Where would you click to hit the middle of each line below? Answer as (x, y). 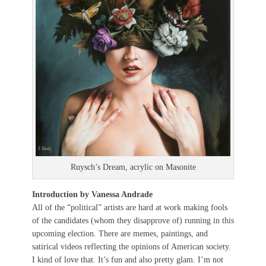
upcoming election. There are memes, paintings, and (120, 233)
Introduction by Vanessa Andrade (92, 194)
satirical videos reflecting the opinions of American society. (132, 246)
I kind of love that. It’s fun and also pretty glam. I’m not (128, 259)
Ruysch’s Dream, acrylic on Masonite (133, 167)
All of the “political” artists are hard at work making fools (130, 207)
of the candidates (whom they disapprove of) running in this (133, 220)
